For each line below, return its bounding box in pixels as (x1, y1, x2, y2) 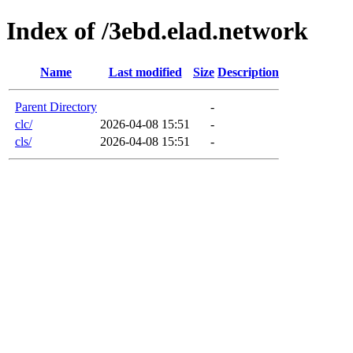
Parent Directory (15, 99, 97, 113)
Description (217, 65, 279, 79)
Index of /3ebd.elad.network (6, 17, 308, 46)
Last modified (108, 65, 182, 79)
